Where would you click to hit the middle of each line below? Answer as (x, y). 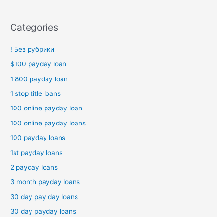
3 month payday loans (45, 182)
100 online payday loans (48, 123)
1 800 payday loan (39, 79)
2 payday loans (34, 167)
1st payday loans (37, 152)
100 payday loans (38, 138)
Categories (34, 27)
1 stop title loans (36, 94)
